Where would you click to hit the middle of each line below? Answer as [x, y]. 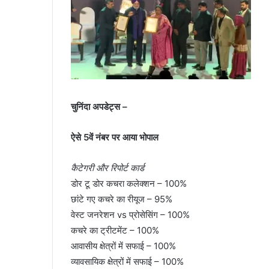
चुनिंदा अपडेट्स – [99, 107]
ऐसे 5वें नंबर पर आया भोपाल [115, 138]
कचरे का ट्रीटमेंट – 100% [115, 231]
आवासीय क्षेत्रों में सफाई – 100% [123, 246]
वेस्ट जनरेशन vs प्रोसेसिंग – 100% [130, 215]
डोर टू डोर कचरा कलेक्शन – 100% [129, 184]
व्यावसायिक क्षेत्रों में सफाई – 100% [127, 262]
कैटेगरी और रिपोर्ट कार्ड [107, 168]
